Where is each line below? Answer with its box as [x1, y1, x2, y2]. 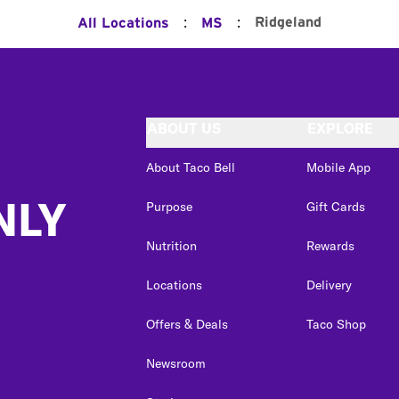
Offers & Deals [146, 316, 228, 332]
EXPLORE [307, 119, 373, 137]
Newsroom [146, 355, 206, 371]
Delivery [306, 277, 352, 293]
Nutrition [146, 238, 197, 254]
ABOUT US [147, 119, 221, 137]
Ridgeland [255, 15, 322, 29]
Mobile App [306, 159, 370, 175]
